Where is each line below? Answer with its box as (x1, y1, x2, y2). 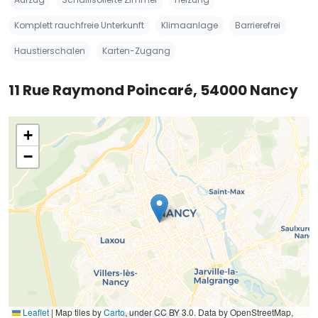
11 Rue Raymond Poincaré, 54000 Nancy (9, 79, 298, 100)
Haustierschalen (14, 44, 85, 57)
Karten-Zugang (102, 44, 170, 57)
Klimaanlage (161, 18, 218, 31)
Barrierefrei (235, 18, 280, 31)
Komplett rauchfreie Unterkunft (14, 18, 144, 31)
